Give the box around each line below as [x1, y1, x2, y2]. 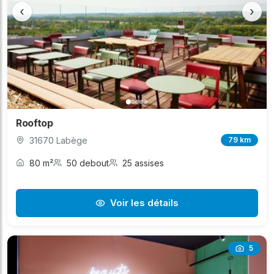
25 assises [122, 157, 164, 168]
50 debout [67, 157, 109, 168]
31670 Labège [29, 135, 87, 146]
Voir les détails [110, 196, 179, 209]
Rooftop [16, 116, 53, 129]
